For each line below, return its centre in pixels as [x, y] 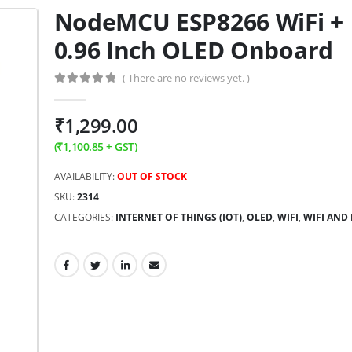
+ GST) [120, 146]
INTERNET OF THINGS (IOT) [178, 217]
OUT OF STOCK [152, 176]
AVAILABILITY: [85, 176]
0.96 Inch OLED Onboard [193, 49]
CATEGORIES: [84, 217]
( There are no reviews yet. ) [186, 77]
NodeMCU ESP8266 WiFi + [198, 21]
